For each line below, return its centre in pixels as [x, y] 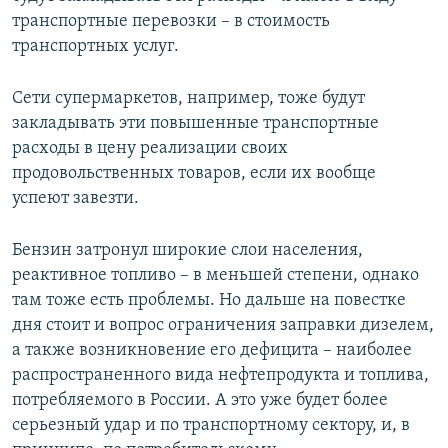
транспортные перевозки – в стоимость [171, 21]
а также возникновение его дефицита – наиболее [212, 350]
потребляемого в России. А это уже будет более [200, 400]
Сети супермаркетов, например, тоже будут [188, 98]
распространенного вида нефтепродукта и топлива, [220, 375]
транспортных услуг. [95, 46]
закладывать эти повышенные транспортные [195, 123]
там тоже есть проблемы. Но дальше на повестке [209, 300]
